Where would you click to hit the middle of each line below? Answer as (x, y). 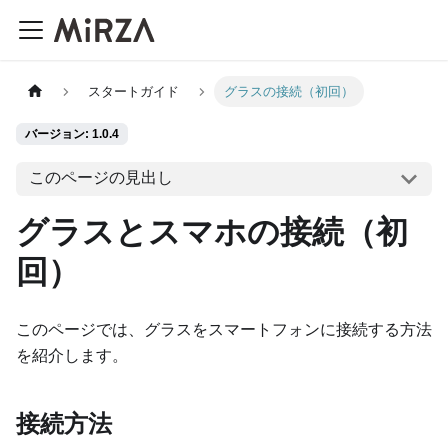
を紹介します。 (72, 355)
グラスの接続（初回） (288, 92)
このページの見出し (100, 178)
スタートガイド (134, 92)
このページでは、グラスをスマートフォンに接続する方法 (224, 329)
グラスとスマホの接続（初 (212, 231)
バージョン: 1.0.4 (72, 134)
